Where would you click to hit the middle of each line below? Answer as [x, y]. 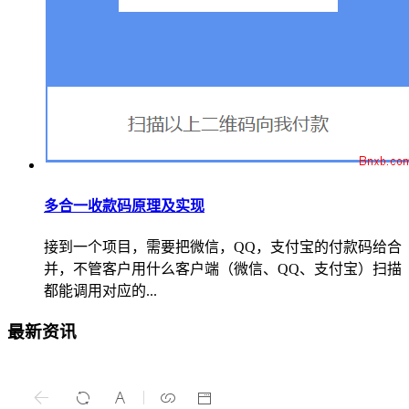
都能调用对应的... [100, 290]
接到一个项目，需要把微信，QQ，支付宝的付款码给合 [223, 246]
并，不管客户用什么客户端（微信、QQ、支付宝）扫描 [223, 268]
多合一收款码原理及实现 [124, 205]
